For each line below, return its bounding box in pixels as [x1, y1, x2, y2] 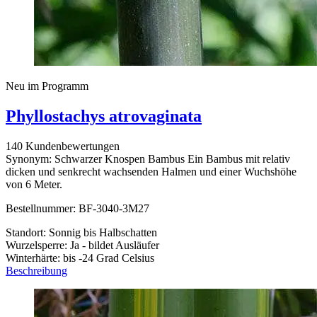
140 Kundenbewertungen [6, 139, 120, 152]
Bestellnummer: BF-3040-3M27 [6, 202, 149, 214]
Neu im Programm [6, 80, 88, 93]
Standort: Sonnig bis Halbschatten [6, 226, 157, 238]
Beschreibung [6, 264, 67, 277]
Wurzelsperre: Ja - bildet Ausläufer [6, 238, 159, 251]
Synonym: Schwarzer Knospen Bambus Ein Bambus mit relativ [6, 152, 290, 165]
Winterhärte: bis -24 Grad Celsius [6, 251, 154, 264]
